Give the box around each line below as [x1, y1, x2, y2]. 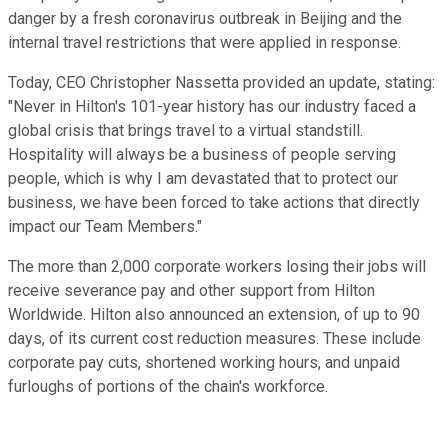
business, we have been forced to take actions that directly [8, 192, 420, 212]
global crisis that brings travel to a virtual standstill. [8, 120, 363, 140]
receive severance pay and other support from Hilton [8, 280, 375, 300]
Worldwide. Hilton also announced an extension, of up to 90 [8, 304, 420, 324]
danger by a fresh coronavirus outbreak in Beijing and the [8, 8, 402, 28]
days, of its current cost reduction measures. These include [8, 328, 421, 348]
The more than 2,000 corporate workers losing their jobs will [8, 256, 426, 276]
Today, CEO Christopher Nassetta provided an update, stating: [8, 72, 435, 92]
